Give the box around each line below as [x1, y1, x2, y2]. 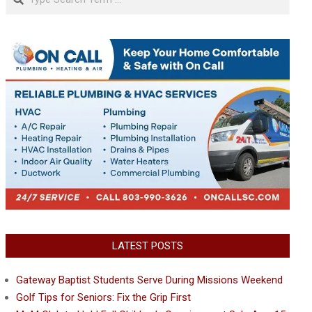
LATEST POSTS [112, 239, 183, 252]
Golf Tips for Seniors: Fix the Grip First [16, 290, 191, 304]
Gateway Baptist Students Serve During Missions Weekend [16, 273, 283, 286]
